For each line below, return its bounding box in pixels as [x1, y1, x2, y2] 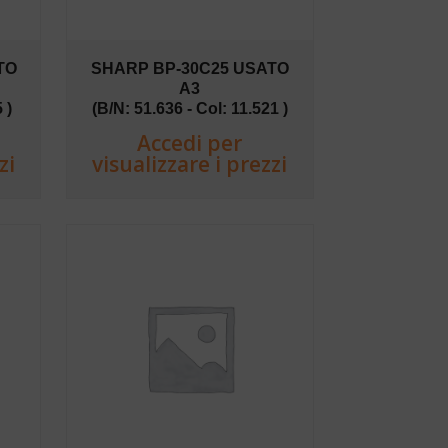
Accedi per [137, 128, 243, 157]
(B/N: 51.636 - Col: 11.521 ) [91, 99, 288, 117]
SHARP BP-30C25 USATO [90, 59, 289, 77]
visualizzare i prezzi [92, 149, 288, 178]
